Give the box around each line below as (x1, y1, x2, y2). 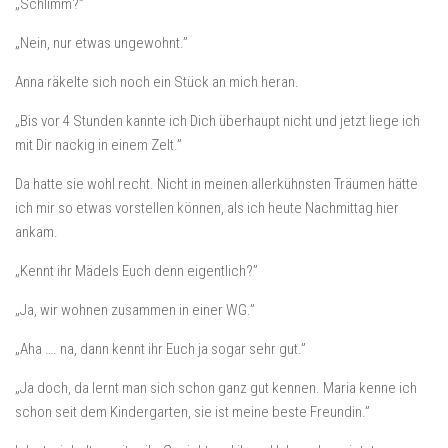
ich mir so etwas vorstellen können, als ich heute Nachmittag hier (15, 199, 399, 217)
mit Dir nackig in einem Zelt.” (15, 136, 182, 154)
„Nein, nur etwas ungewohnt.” (15, 34, 188, 52)
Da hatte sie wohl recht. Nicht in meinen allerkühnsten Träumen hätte (15, 175, 418, 193)
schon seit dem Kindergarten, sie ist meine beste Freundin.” (15, 403, 370, 421)
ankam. (15, 223, 58, 241)
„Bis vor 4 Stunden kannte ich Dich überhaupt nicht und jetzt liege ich (15, 112, 420, 130)
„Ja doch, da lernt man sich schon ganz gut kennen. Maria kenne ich (15, 379, 417, 397)
